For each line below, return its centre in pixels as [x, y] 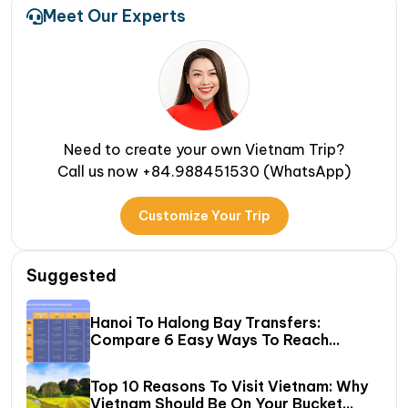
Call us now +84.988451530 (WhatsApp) [204, 172]
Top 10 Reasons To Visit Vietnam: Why [229, 387]
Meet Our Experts [114, 16]
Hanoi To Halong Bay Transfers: [205, 323]
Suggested [71, 276]
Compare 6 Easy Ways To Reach [209, 340]
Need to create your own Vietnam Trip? [204, 150]
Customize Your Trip [204, 216]
